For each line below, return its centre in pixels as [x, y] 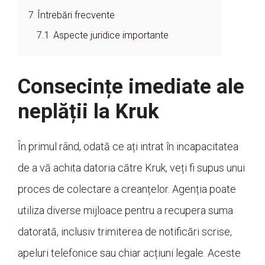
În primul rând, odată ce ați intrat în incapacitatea [128, 147]
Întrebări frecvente [76, 15]
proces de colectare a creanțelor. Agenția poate [127, 189]
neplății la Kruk [88, 112]
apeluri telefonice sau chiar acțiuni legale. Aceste [129, 253]
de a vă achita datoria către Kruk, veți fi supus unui [131, 168]
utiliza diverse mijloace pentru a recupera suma [125, 211]
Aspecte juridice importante [111, 35]
